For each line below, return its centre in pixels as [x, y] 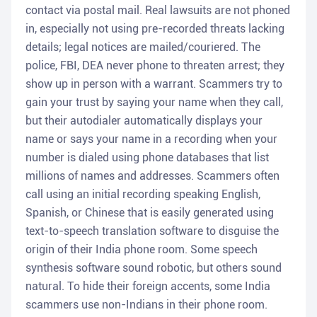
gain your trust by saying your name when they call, [154, 103]
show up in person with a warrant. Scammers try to [154, 84]
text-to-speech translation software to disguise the [152, 231]
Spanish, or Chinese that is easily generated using [150, 213]
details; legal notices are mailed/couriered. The [143, 47]
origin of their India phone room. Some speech [142, 250]
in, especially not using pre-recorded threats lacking [155, 29]
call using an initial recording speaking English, [143, 195]
